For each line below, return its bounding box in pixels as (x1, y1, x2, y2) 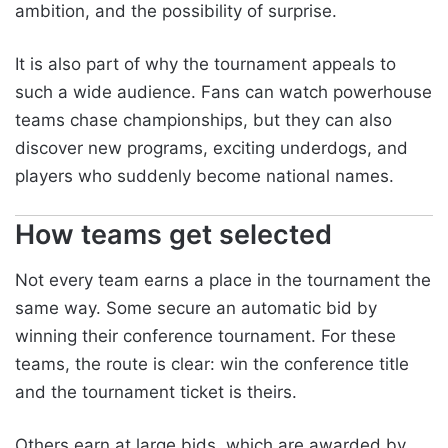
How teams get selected (15, 217, 332, 251)
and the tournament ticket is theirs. (15, 382, 297, 403)
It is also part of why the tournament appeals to (15, 53, 396, 74)
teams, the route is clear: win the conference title (15, 354, 409, 375)
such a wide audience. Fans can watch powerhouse (15, 81, 432, 102)
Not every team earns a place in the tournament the (15, 270, 431, 291)
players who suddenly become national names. (15, 165, 394, 186)
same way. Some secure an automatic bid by (15, 298, 377, 319)
